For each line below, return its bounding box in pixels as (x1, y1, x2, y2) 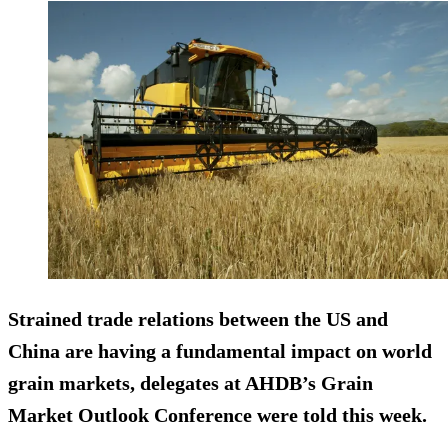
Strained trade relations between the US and (8, 308, 388, 331)
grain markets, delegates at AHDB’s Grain (8, 372, 373, 395)
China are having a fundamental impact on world (8, 340, 432, 363)
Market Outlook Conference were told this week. (8, 404, 427, 427)
